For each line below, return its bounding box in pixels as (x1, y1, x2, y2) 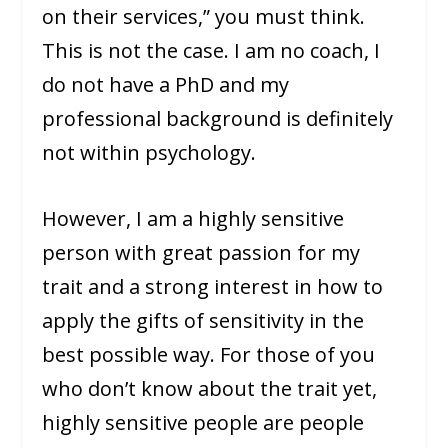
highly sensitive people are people (42, 409, 365, 437)
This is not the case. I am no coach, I (42, 37, 381, 65)
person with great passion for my (42, 239, 361, 267)
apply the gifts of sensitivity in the (42, 307, 365, 335)
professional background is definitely (42, 105, 394, 133)
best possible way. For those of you (42, 341, 376, 369)
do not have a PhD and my (42, 71, 290, 99)
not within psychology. (42, 139, 257, 167)
